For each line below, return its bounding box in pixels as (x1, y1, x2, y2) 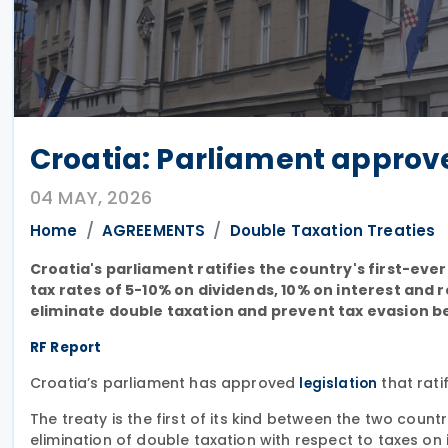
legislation (299, 374, 378, 393)
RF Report (30, 338, 102, 357)
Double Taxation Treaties (229, 220, 436, 241)
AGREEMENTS (101, 220, 206, 241)
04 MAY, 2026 (30, 185, 152, 210)
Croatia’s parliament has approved (30, 373, 300, 393)
